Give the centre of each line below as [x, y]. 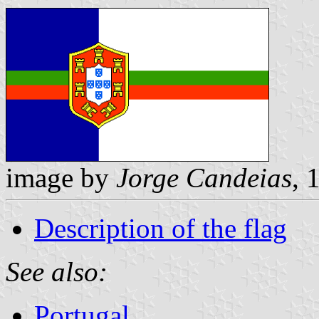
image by [61, 177]
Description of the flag [161, 228]
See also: [57, 271]
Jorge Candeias [204, 177]
